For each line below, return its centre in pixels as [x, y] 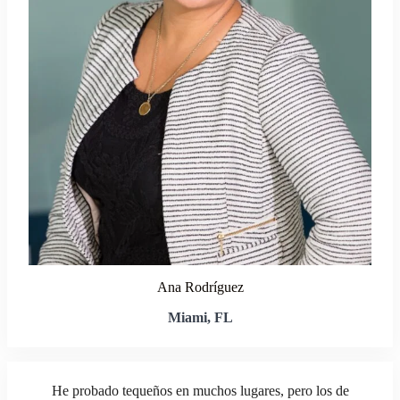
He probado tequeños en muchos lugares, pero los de [200, 391]
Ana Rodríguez [200, 287]
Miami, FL [200, 317]
